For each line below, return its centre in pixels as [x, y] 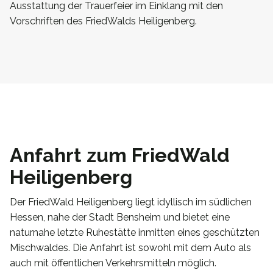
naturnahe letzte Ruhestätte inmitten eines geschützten [135, 232]
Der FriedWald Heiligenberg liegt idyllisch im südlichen [131, 202]
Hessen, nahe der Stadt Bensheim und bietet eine [120, 217]
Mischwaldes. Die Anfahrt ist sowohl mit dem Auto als [130, 247]
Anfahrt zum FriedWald [120, 155]
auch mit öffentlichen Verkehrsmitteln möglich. [113, 263]
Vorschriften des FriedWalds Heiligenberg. [103, 21]
